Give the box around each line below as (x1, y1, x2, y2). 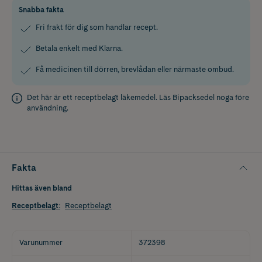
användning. (27, 103, 68, 112)
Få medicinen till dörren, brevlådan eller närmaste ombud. (36, 64, 234, 74)
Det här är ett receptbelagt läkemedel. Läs (27, 92, 173, 102)
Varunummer (19, 237, 63, 247)
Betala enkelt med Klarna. (36, 43, 123, 53)
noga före (215, 92, 249, 102)
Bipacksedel (173, 92, 215, 102)
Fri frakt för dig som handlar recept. (36, 22, 158, 32)
